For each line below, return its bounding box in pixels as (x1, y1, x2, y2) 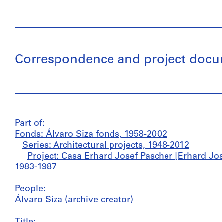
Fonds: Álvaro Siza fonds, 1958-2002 (15, 130, 167, 139)
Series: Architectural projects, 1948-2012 (22, 141, 189, 150)
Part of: (15, 119, 45, 128)
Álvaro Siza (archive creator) (15, 195, 133, 205)
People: (15, 184, 46, 194)
